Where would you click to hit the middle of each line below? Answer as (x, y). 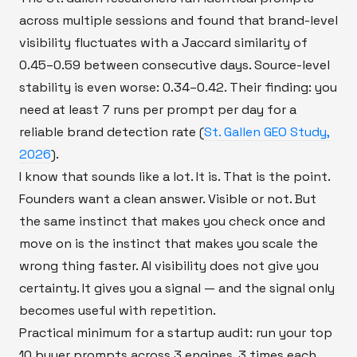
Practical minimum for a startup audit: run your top (176, 332)
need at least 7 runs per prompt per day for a (158, 109)
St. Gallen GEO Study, (267, 131)
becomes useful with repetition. (118, 310)
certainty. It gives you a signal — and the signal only (177, 288)
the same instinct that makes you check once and (172, 221)
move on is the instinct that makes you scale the (169, 243)
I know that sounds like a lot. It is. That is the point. (175, 176)
